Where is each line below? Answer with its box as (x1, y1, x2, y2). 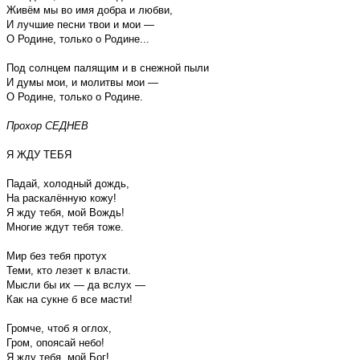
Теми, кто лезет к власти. (6, 264, 131, 276)
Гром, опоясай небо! (6, 336, 104, 349)
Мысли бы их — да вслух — (6, 278, 145, 291)
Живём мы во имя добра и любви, (6, 3, 173, 16)
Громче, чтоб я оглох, (6, 321, 112, 334)
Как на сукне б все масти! (6, 292, 133, 305)
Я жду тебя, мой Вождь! (6, 206, 125, 219)
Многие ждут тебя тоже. (6, 220, 124, 233)
